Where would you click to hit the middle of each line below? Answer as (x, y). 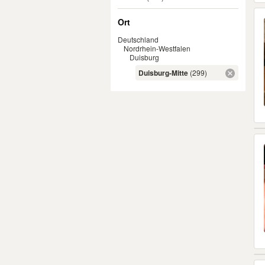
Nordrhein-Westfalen (157, 48)
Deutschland (138, 39)
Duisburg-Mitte (163, 73)
